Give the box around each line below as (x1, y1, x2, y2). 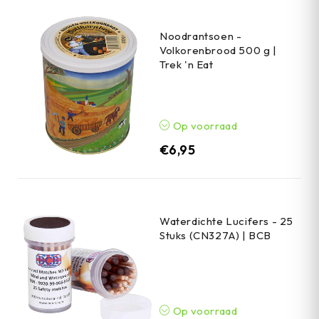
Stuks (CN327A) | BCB (159, 228, 271, 242)
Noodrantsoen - (159, 28, 242, 43)
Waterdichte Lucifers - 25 (159, 214, 294, 228)
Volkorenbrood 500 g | (159, 43, 277, 57)
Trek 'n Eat (159, 57, 214, 71)
